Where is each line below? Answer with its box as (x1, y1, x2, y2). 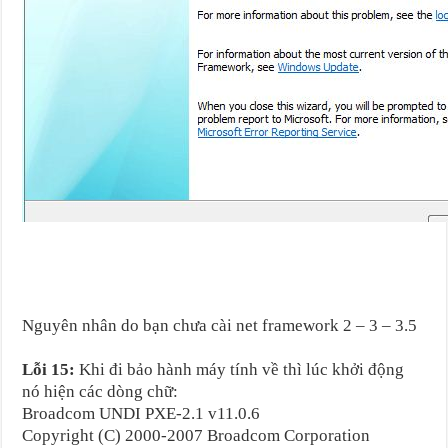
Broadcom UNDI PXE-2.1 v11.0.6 (22, 403, 265, 423)
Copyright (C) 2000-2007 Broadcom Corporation (22, 425, 371, 445)
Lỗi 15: (22, 359, 76, 379)
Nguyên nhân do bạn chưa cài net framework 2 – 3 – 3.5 (22, 315, 418, 335)
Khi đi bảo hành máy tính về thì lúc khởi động (75, 359, 405, 379)
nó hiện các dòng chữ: (22, 381, 179, 401)
